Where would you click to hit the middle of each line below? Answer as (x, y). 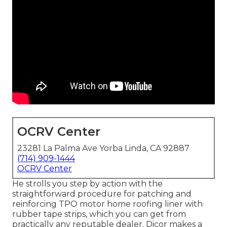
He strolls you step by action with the (87, 184)
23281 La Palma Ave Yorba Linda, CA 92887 (103, 148)
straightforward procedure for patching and (102, 194)
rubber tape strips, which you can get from (99, 214)
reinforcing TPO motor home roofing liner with (107, 204)
